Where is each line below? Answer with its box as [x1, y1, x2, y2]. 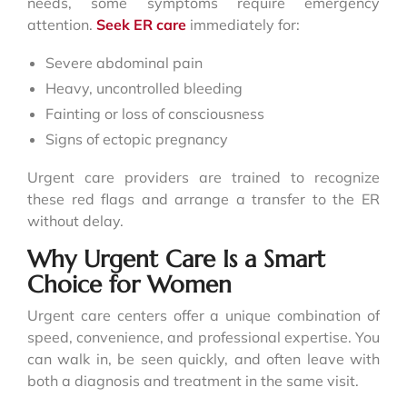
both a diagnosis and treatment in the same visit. [27, 371, 359, 390]
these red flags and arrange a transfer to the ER [27, 189, 380, 208]
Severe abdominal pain [45, 53, 203, 72]
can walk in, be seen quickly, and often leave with [27, 349, 380, 368]
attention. [27, 15, 96, 34]
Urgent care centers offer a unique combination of [27, 305, 380, 324]
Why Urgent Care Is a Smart [27, 243, 325, 273]
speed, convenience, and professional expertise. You [27, 327, 380, 346]
